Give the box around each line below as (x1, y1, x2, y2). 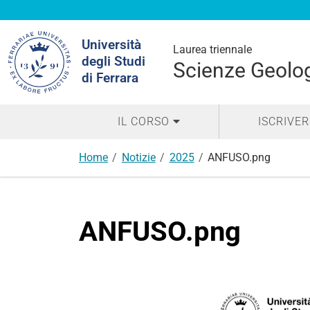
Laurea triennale (173, 43, 252, 56)
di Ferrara (82, 70, 138, 86)
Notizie (121, 151, 156, 164)
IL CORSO (117, 115, 170, 128)
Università (82, 37, 141, 53)
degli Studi (82, 53, 145, 69)
